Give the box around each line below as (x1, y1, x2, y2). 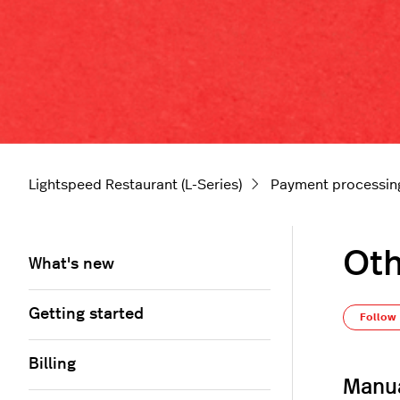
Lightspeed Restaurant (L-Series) (29, 178, 242, 193)
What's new (29, 256, 114, 273)
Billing (29, 356, 76, 373)
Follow (360, 312, 396, 323)
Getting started (29, 306, 144, 323)
